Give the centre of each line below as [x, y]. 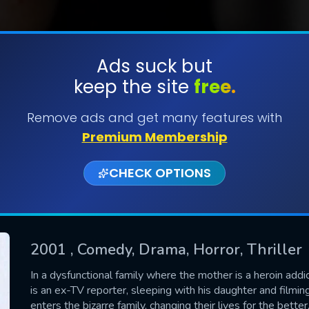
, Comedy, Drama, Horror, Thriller [186, 249]
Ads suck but [154, 66]
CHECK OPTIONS [160, 173]
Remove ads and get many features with [154, 118]
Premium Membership [154, 137]
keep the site [133, 87]
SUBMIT [154, 109]
